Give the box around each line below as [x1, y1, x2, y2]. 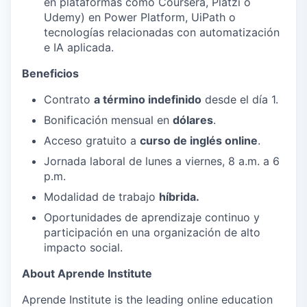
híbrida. [159, 190, 199, 204]
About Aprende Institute [22, 267, 152, 280]
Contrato [44, 93, 94, 106]
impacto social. [44, 241, 123, 254]
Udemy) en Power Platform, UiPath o [44, 10, 236, 24]
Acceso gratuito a [44, 134, 140, 147]
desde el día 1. [201, 93, 278, 106]
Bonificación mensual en [44, 113, 173, 127]
